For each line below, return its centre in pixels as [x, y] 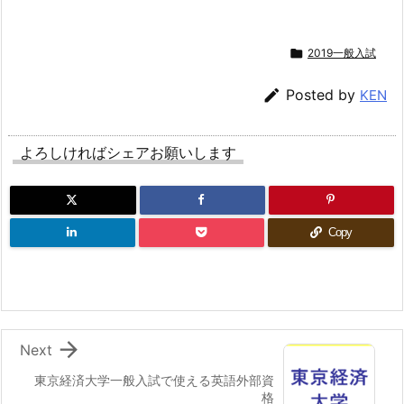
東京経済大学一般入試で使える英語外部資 [154, 381]
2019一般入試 [342, 52]
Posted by [323, 95]
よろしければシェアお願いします [128, 153]
